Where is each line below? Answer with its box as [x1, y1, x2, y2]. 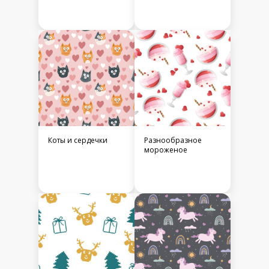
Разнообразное [144, 135, 202, 146]
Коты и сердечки [48, 135, 107, 146]
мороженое [144, 145, 187, 156]
